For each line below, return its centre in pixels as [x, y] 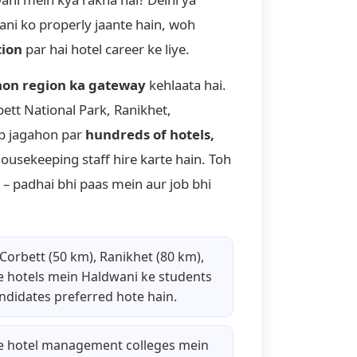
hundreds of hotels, [150, 135]
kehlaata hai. [186, 85]
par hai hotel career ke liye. [106, 49]
